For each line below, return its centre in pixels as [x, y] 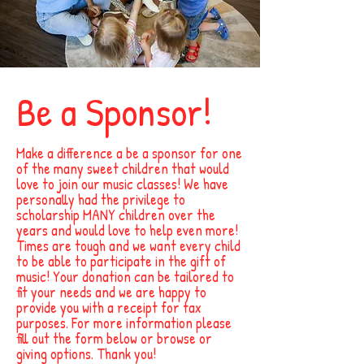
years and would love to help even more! [127, 230]
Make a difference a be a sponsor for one [129, 153]
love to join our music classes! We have [122, 184]
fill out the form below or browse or [114, 338]
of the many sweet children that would [123, 168]
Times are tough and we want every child [128, 245]
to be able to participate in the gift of [121, 261]
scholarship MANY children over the [116, 214]
